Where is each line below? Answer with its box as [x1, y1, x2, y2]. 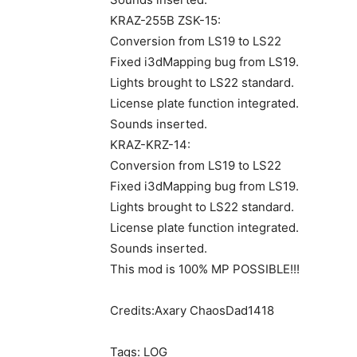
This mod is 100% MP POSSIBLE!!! [110, 261, 300, 277]
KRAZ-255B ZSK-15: [110, 13, 221, 28]
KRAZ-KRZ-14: [110, 137, 190, 152]
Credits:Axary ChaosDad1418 [110, 303, 274, 318]
